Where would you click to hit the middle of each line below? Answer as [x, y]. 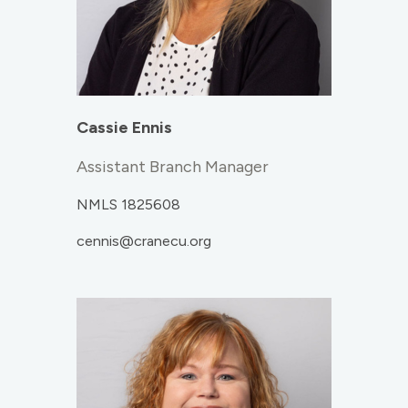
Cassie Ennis [124, 128]
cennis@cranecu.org [144, 241]
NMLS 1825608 [128, 205]
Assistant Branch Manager [173, 167]
